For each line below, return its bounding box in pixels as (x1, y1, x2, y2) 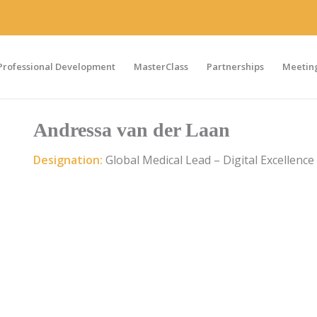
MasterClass (134, 60, 189, 73)
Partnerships (207, 60, 265, 73)
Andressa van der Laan (33, 119, 230, 141)
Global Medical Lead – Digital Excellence (105, 151, 314, 168)
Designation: (33, 151, 105, 168)
